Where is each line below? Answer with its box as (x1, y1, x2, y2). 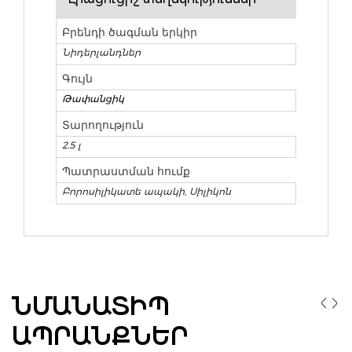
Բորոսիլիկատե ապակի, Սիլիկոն (62, 185, 231, 198)
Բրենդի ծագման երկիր (62, 25, 197, 39)
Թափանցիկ (62, 93, 124, 105)
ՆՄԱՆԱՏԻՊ (12, 291, 170, 322)
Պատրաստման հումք (62, 164, 190, 178)
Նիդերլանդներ (62, 46, 141, 59)
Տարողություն (62, 118, 144, 132)
